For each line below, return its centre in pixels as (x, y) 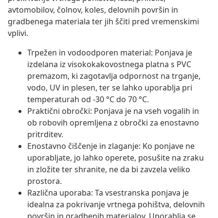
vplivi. (18, 33)
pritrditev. (45, 135)
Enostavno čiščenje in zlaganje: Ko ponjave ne (111, 146)
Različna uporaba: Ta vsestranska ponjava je (108, 193)
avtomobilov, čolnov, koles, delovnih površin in (93, 10)
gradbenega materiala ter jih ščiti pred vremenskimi (103, 22)
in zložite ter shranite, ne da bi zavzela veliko (109, 170)
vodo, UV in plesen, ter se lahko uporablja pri (110, 88)
